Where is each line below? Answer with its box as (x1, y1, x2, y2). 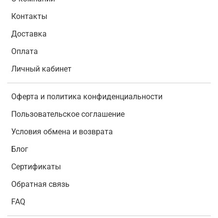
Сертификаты (11, 162, 61, 172)
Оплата (11, 47, 38, 56)
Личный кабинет (11, 64, 72, 74)
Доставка (11, 29, 47, 39)
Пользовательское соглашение (11, 109, 125, 119)
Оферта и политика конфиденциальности (11, 92, 163, 102)
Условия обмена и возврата (11, 127, 113, 137)
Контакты (11, 12, 47, 21)
